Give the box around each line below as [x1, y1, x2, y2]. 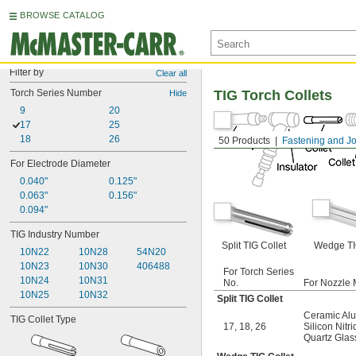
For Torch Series [223, 266, 294, 277]
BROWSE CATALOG [20, 10, 106, 20]
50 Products [219, 135, 270, 146]
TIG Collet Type [10, 314, 76, 325]
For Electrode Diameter [10, 158, 110, 169]
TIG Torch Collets [214, 87, 332, 103]
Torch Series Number [10, 87, 102, 99]
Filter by [10, 67, 44, 78]
